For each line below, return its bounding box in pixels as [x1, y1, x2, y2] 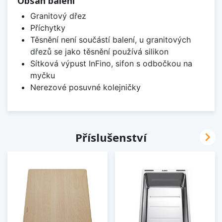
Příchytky [30, 23, 65, 33]
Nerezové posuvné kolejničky [30, 82, 141, 93]
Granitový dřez [30, 11, 86, 21]
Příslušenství [75, 130, 147, 145]
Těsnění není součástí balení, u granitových [30, 35, 191, 45]
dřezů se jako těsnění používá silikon [30, 47, 168, 57]
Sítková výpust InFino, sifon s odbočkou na [30, 58, 192, 69]
